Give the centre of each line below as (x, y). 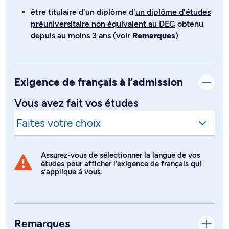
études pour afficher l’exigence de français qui (121, 164)
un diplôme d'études (173, 12)
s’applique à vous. (72, 172)
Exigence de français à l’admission (99, 82)
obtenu (189, 24)
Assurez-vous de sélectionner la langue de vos (121, 156)
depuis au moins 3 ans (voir (82, 35)
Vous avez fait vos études (76, 103)
